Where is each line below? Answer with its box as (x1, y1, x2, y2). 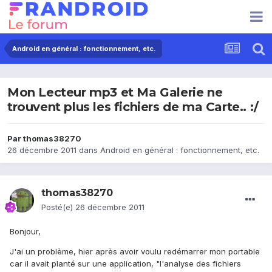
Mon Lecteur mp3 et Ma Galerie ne (7, 85, 223, 100)
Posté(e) (41, 202, 75, 212)
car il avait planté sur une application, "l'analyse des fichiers (10, 259, 241, 269)
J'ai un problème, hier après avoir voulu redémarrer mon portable (10, 246, 260, 257)
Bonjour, (10, 226, 41, 237)
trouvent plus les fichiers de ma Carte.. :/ (7, 100, 259, 115)
